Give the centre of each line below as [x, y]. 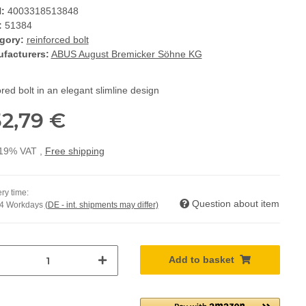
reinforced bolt [57, 40]
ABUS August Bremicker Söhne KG [126, 54]
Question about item [236, 204]
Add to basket [202, 260]
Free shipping [74, 151]
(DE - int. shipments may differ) [101, 205]
